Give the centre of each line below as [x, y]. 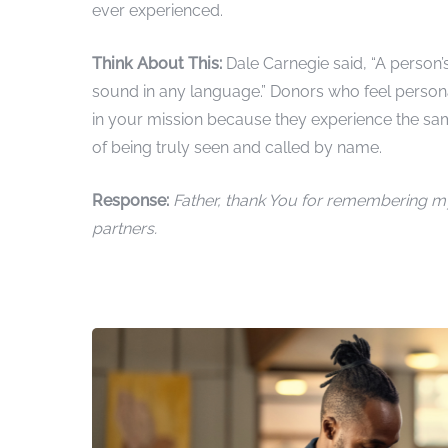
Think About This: [159, 63]
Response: [130, 200]
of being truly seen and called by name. [237, 147]
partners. [124, 228]
